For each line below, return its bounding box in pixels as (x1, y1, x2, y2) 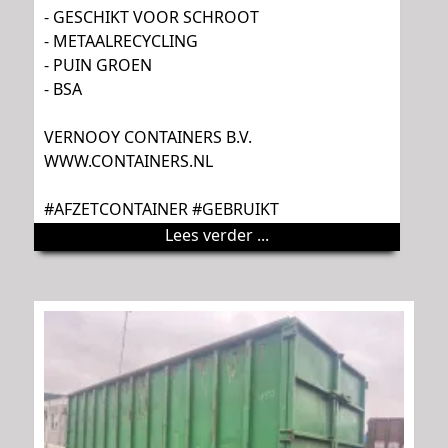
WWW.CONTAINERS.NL (44, 149, 213, 172)
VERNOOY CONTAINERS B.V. (44, 125, 252, 148)
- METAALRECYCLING (44, 29, 198, 52)
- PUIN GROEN (44, 53, 152, 76)
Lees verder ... (165, 223, 269, 246)
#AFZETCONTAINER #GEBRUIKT (44, 197, 279, 220)
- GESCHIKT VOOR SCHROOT (44, 5, 259, 28)
